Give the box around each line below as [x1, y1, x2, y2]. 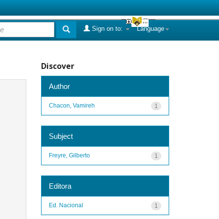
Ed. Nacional [48, 201, 83, 209]
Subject [48, 131, 73, 140]
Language [137, 25, 164, 32]
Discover [41, 61, 74, 71]
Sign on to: [90, 25, 125, 32]
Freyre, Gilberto [48, 152, 90, 159]
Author [48, 82, 70, 90]
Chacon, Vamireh [48, 102, 95, 109]
